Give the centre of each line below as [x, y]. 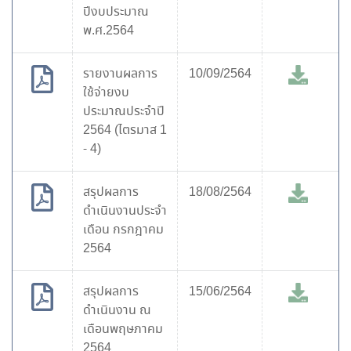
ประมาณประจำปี [124, 112]
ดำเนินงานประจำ [125, 211]
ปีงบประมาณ [116, 12]
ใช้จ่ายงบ [106, 93]
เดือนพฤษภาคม [123, 329]
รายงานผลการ [120, 74]
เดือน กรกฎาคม [123, 230]
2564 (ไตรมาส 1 [125, 130]
